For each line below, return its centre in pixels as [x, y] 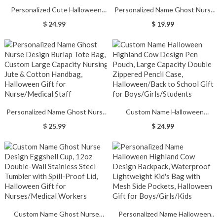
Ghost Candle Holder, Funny [56, 20]
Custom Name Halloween [165, 112]
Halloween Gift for [56, 51]
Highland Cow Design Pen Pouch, [165, 122]
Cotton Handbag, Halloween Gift [56, 143]
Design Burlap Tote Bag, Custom [56, 122]
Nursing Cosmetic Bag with [165, 30]
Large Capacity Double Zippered [165, 132]
